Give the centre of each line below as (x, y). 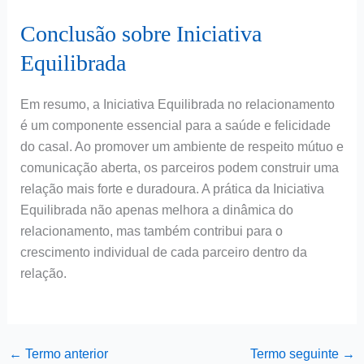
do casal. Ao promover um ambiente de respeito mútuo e (182, 146)
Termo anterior (65, 354)
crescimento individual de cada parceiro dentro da (163, 252)
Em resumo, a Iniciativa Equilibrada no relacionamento (177, 104)
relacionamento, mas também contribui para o (151, 231)
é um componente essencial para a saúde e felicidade (175, 125)
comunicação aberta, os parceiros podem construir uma (179, 167)
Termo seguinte (297, 354)
